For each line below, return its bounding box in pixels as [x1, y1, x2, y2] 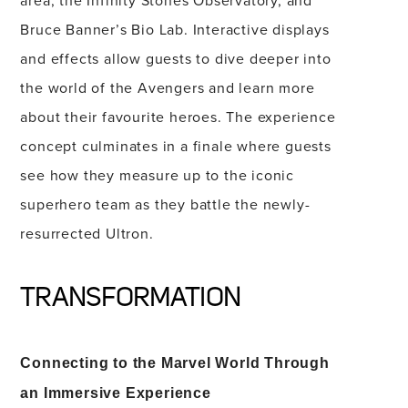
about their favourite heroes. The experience [20, 107, 336, 127]
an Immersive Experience [20, 385, 211, 401]
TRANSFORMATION [20, 284, 240, 311]
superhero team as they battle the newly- [20, 194, 311, 214]
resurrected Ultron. [20, 223, 154, 243]
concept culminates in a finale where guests [20, 136, 331, 156]
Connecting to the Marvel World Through [20, 355, 330, 371]
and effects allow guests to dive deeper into [20, 48, 331, 68]
